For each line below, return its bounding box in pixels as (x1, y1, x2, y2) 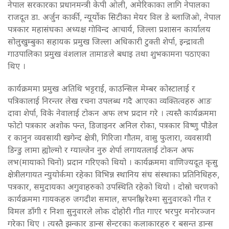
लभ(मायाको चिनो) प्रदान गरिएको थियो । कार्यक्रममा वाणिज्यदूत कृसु (8, 156, 218, 167)
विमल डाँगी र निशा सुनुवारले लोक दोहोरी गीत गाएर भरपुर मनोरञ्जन (8, 205, 215, 216)
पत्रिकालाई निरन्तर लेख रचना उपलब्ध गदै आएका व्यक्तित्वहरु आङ (8, 95, 212, 106)
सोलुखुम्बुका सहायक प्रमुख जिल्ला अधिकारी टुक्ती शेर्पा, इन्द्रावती (8, 36, 204, 47)
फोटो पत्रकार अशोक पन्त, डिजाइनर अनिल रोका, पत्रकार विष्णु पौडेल (8, 120, 218, 130)
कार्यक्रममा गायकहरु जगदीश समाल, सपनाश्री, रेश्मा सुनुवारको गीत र (8, 193, 211, 204)
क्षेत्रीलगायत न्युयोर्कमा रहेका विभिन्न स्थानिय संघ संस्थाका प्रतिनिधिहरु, (8, 169, 219, 179)
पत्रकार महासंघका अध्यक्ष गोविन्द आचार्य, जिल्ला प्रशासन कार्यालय (8, 24, 211, 34)
